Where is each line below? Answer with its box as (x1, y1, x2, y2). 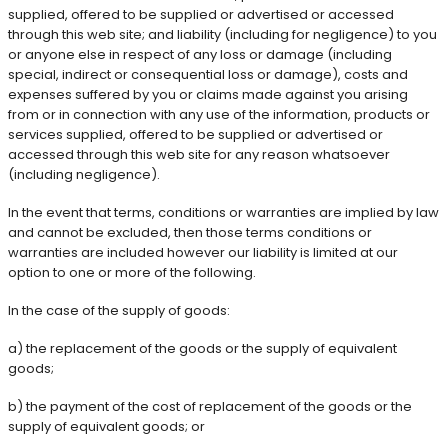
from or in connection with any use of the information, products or (8, 104, 430, 124)
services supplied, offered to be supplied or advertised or (8, 124, 383, 144)
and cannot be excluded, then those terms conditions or (8, 222, 372, 242)
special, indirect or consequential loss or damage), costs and (8, 64, 408, 84)
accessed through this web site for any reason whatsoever (8, 144, 390, 164)
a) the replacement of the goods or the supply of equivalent (8, 338, 397, 358)
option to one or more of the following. (8, 262, 256, 282)
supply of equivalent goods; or (8, 416, 205, 436)
